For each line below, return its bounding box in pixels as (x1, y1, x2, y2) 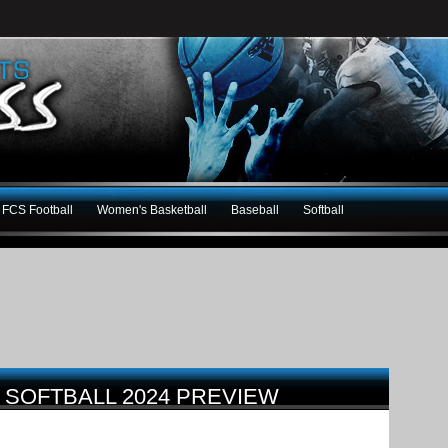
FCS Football (2, 202, 73, 217)
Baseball (231, 202, 279, 217)
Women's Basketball (97, 202, 207, 217)
